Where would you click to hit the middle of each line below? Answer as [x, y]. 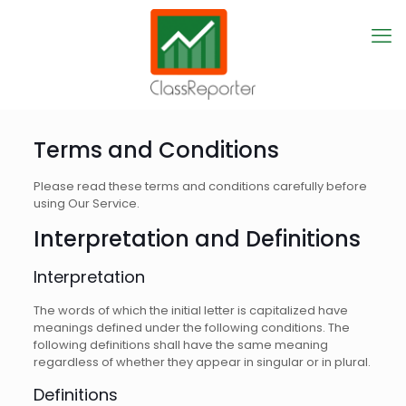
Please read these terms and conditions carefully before [200, 186]
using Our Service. [86, 203]
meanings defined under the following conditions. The [191, 328]
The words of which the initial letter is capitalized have [190, 310]
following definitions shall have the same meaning [180, 345]
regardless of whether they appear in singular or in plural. [202, 362]
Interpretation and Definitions [197, 239]
